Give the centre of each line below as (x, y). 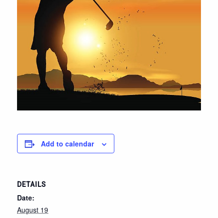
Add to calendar (67, 143)
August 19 (33, 209)
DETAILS (32, 184)
